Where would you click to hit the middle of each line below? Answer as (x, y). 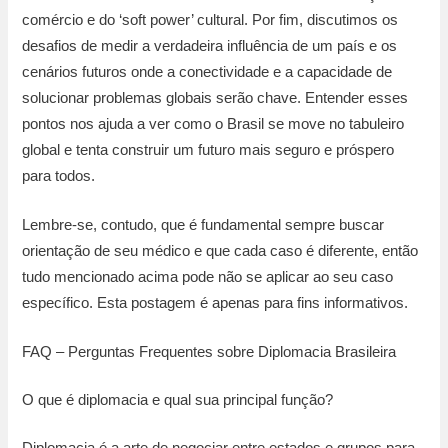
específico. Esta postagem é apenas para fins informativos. (215, 303)
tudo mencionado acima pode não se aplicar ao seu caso (208, 277)
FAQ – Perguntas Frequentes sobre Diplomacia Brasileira (209, 352)
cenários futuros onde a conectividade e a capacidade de (207, 71)
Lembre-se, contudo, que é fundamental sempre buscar (203, 225)
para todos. (59, 175)
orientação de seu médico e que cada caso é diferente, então (220, 251)
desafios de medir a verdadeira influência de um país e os (210, 45)
